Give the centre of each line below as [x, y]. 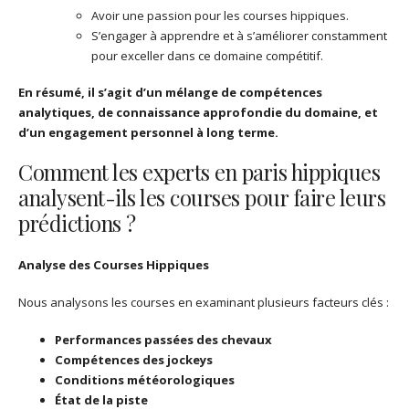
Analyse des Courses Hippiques [114, 265]
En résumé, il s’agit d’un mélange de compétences [170, 93]
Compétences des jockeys [134, 359]
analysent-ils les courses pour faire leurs [202, 198]
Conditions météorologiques [145, 379]
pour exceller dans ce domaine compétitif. [207, 55]
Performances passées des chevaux [163, 339]
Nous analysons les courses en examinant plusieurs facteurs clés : [204, 302]
